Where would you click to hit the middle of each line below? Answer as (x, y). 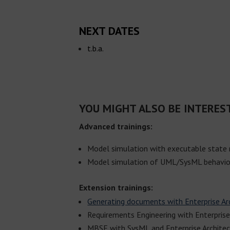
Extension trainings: (116, 187)
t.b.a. (96, 49)
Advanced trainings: (116, 126)
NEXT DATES (110, 31)
